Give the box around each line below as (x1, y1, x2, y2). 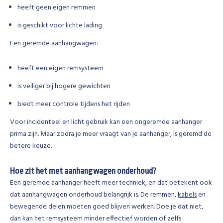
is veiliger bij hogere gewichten (17, 81, 111, 92)
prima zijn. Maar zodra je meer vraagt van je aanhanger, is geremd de (10, 128, 212, 140)
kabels (178, 189, 197, 201)
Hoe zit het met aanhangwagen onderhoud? (10, 166, 156, 176)
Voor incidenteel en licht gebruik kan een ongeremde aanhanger (10, 116, 202, 128)
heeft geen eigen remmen (17, 2, 96, 13)
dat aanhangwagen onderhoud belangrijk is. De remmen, (10, 189, 178, 201)
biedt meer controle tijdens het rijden (17, 99, 130, 110)
